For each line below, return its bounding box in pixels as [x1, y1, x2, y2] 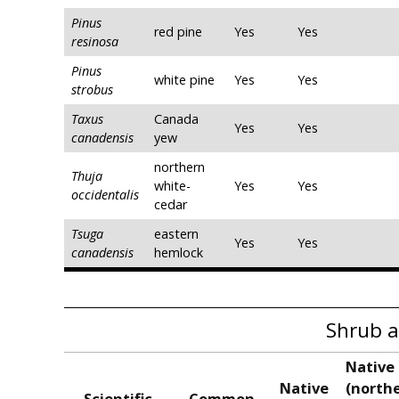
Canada [154, 110, 199, 128]
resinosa [71, 33, 118, 51]
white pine [154, 71, 215, 89]
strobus [71, 81, 113, 99]
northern [154, 159, 205, 176]
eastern [154, 225, 199, 243]
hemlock [154, 244, 203, 262]
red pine [154, 23, 202, 41]
